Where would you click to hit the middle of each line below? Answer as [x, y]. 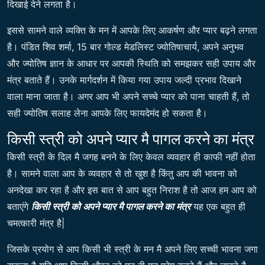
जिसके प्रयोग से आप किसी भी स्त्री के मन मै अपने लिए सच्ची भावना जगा [132, 249]
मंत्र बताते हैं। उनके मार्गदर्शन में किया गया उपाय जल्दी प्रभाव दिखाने [124, 80]
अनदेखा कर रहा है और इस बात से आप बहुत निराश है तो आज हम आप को [132, 190]
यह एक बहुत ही [218, 207]
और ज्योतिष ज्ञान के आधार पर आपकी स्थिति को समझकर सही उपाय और [131, 64]
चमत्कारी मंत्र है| [36, 223]
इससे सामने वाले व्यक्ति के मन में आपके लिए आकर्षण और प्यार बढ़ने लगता [132, 30]
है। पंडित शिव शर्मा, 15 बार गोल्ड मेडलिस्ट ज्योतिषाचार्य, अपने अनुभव [125, 47]
